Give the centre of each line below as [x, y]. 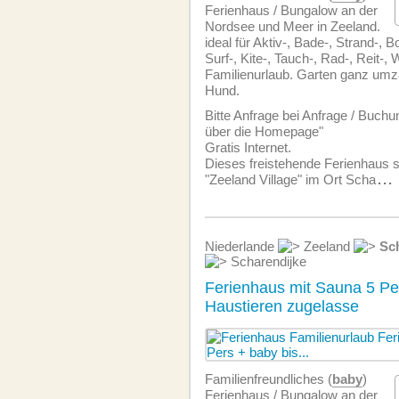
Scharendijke [267, 261]
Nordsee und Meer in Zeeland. [293, 26]
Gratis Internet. [248, 147]
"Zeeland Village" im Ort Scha [290, 179]
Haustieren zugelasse [282, 306]
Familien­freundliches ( [269, 379]
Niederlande [241, 246]
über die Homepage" [264, 131]
